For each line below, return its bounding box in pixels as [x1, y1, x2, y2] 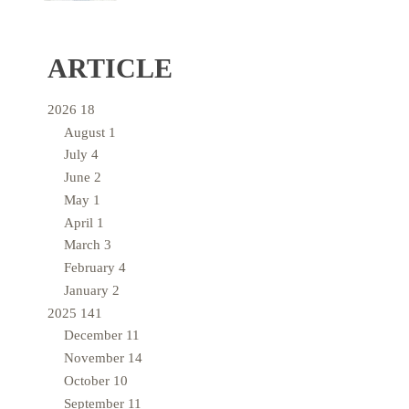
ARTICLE [47, 52, 173, 83]
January [64, 282, 112, 298]
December [64, 328, 126, 343]
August [64, 124, 109, 140]
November [64, 351, 128, 366]
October [64, 372, 113, 388]
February [64, 260, 119, 276]
